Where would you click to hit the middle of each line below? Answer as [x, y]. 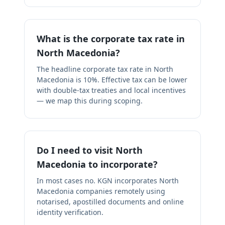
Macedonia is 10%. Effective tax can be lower [112, 80]
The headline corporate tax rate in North [105, 69]
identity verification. [70, 212]
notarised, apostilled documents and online [110, 202]
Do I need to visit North [90, 150]
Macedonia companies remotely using [101, 191]
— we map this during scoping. [90, 101]
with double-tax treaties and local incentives [111, 90]
